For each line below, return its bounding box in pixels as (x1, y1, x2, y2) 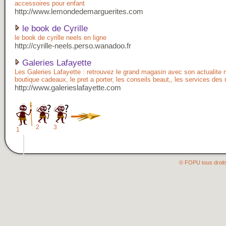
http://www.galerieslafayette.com (15, 83, 121, 92)
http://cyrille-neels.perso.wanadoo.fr (15, 41, 131, 50)
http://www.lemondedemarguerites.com (15, 7, 143, 16)
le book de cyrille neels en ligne (15, 34, 106, 41)
